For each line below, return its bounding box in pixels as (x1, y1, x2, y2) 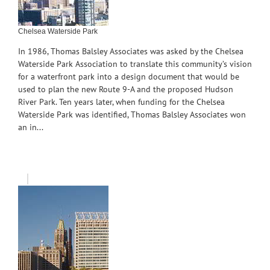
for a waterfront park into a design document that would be (18, 71, 239, 82)
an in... (18, 121, 43, 133)
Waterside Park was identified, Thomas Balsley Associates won (18, 108, 246, 120)
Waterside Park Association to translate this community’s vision (18, 58, 252, 69)
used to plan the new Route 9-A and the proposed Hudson (18, 83, 233, 95)
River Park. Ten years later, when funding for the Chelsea (18, 96, 225, 107)
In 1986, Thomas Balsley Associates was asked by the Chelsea (18, 45, 243, 57)
